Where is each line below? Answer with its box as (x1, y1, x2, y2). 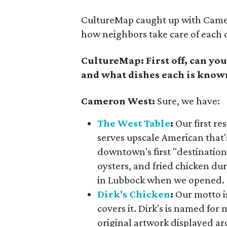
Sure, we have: (155, 95, 220, 107)
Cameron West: (81, 95, 156, 107)
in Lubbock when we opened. (97, 174, 225, 186)
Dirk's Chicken (97, 188, 171, 200)
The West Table (97, 117, 171, 129)
